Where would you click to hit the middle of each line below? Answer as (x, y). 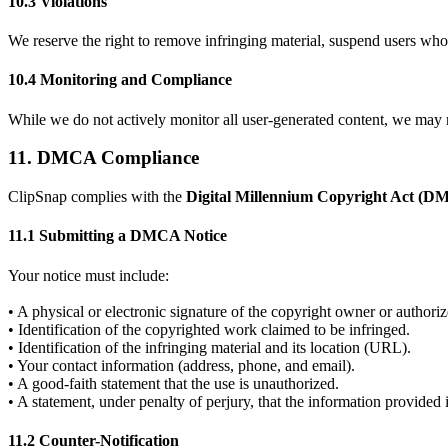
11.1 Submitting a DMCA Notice (117, 236)
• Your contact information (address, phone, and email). (181, 365)
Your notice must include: (88, 275)
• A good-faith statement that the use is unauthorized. (173, 383)
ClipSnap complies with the (97, 197)
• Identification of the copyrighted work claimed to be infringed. (209, 329)
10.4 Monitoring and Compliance (120, 80)
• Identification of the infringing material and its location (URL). (209, 347)
